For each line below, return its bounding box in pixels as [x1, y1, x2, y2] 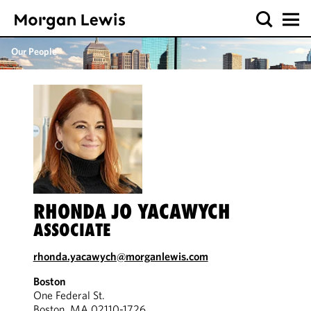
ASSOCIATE [33, 219, 111, 240]
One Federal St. [33, 288, 105, 302]
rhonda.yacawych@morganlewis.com [33, 249, 208, 263]
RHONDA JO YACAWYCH [33, 199, 230, 224]
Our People [11, 45, 57, 58]
